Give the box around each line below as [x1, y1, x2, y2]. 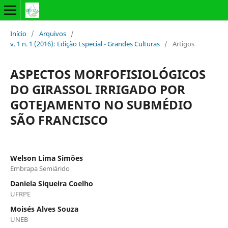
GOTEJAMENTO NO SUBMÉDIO [10, 96, 192, 113]
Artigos [172, 39, 194, 48]
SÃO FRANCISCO [10, 111, 108, 128]
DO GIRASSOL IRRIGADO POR [10, 80, 185, 98]
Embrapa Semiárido [10, 163, 70, 173]
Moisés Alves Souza [10, 204, 78, 214]
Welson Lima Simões [10, 153, 83, 163]
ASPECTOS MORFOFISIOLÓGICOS [10, 65, 206, 82]
